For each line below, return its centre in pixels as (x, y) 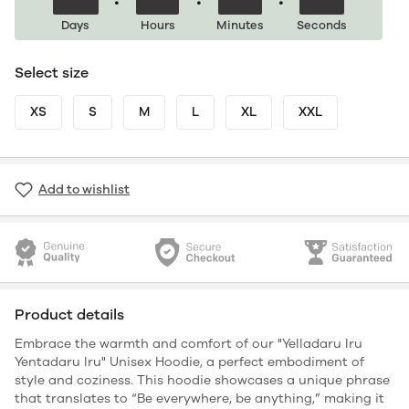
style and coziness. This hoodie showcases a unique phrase (202, 380)
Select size (52, 72)
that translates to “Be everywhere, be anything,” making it (199, 398)
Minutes (240, 25)
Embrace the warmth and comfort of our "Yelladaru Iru (189, 343)
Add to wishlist (84, 189)
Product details (69, 314)
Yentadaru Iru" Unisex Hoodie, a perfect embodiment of (189, 362)
